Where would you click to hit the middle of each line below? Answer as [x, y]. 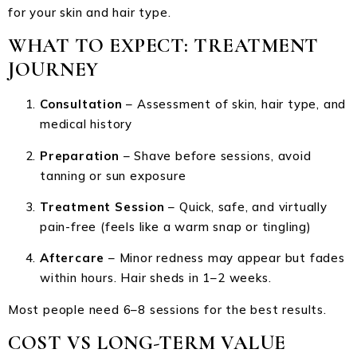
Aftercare [73, 258]
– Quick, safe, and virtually [246, 207]
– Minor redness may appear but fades [225, 258]
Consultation [81, 104]
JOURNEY [53, 70]
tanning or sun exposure [113, 175]
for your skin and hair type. [90, 12]
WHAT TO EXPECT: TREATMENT [163, 46]
